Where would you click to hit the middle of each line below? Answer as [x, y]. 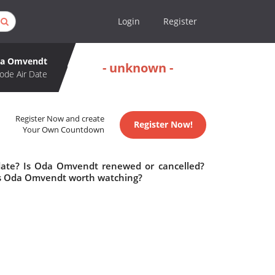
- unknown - [138, 68]
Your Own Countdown [64, 130]
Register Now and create [60, 119]
